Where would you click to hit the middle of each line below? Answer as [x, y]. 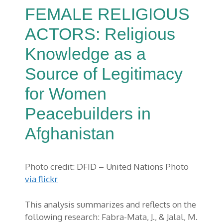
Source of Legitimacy [104, 74]
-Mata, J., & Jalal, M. [161, 217]
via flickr [41, 179]
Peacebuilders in [88, 114]
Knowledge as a [85, 54]
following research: [63, 217]
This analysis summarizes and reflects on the [111, 204]
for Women [66, 94]
